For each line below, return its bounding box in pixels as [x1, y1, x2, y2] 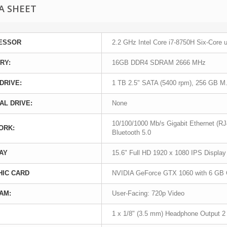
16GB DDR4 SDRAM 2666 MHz [112, 59, 206, 66]
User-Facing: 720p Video [112, 190, 184, 197]
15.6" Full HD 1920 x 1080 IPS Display [112, 149, 226, 157]
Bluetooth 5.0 [112, 129, 151, 136]
